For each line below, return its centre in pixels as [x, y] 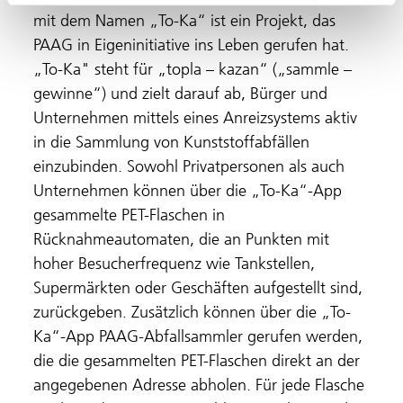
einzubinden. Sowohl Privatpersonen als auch [189, 166]
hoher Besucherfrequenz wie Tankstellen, [175, 263]
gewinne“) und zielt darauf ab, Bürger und [181, 93]
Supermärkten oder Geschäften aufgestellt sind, [198, 287]
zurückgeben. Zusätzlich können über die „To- [193, 312]
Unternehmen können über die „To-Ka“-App [188, 190]
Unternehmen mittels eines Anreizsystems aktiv [196, 117]
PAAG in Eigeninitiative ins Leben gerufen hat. [192, 45]
